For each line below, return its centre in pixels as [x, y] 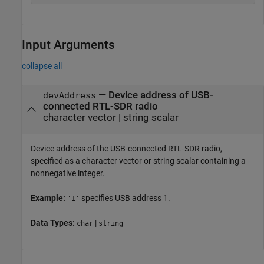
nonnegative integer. [68, 174]
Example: [49, 198]
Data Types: [54, 223]
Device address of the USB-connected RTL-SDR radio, [126, 149]
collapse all [42, 66]
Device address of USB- [161, 95]
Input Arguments [68, 44]
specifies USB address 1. [125, 198]
